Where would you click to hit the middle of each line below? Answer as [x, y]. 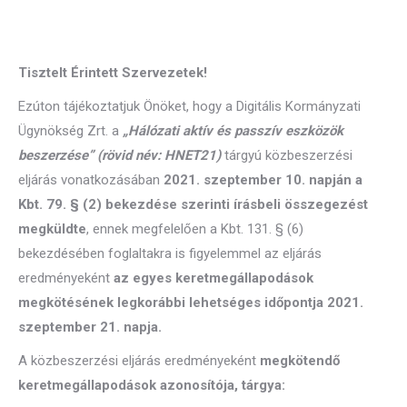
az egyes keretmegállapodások [213, 278]
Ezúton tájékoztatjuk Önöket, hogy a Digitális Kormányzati [189, 106]
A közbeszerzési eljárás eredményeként [139, 361]
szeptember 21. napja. [90, 327]
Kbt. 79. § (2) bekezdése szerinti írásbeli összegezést [193, 204]
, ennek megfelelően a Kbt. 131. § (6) [195, 229]
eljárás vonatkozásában [91, 180]
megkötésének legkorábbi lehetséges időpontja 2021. [191, 303]
